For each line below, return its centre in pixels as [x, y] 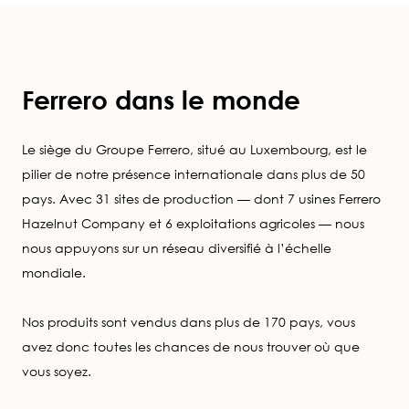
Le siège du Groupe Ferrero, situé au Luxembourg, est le [194, 149]
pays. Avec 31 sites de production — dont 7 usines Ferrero [201, 198]
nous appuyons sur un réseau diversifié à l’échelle [177, 247]
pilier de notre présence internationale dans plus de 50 [194, 173]
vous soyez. [57, 371]
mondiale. [54, 272]
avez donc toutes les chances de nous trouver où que [191, 346]
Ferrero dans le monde [161, 100]
